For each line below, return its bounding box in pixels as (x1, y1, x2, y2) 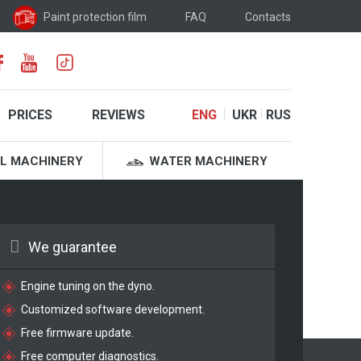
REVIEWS (91, 107, 145, 122)
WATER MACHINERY (145, 154, 268, 169)
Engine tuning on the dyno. (21, 279, 156, 293)
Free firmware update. (21, 326, 135, 339)
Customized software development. (21, 302, 205, 316)
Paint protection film (44, 10, 147, 23)
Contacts (245, 10, 291, 23)
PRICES (8, 107, 53, 122)
